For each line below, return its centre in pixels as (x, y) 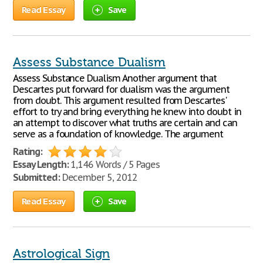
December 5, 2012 (98, 177)
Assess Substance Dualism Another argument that (115, 78)
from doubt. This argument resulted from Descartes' (119, 100)
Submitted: (36, 177)
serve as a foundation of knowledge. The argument (118, 134)
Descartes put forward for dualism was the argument (121, 89)
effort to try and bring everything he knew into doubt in (127, 112)
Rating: (28, 151)
